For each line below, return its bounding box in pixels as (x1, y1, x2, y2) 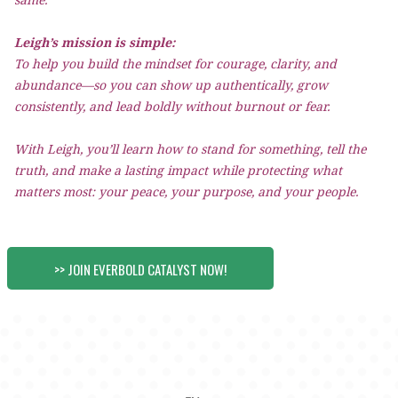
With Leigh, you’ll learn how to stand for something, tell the (14, 140, 366, 157)
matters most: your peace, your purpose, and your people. (14, 183, 358, 200)
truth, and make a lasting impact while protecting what (14, 162, 342, 179)
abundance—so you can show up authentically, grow (14, 76, 328, 93)
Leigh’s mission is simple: (14, 34, 175, 51)
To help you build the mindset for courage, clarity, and (14, 55, 337, 72)
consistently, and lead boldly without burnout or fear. (14, 98, 330, 115)
